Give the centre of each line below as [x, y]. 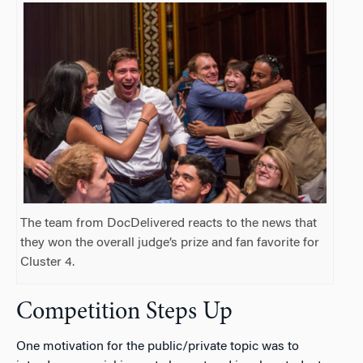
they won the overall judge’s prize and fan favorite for [170, 243]
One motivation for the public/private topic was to [158, 346]
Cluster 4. [48, 262]
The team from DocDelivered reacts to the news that [169, 223]
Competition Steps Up [124, 312]
